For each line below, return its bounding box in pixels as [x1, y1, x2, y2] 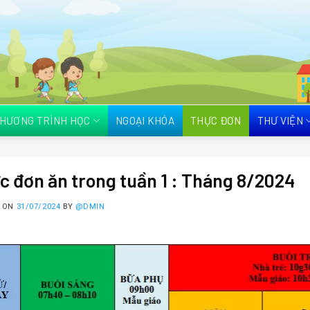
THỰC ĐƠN [190, 114, 241, 127]
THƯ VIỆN [257, 114, 304, 127]
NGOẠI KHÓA [116, 114, 175, 127]
